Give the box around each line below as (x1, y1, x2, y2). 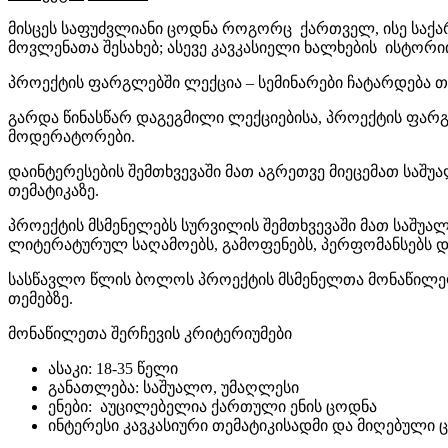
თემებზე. (8, 290, 73, 307)
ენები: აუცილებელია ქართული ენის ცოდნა (48, 398, 377, 415)
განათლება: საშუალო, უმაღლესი (48, 379, 299, 396)
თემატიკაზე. (8, 182, 99, 199)
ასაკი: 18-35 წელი (48, 360, 178, 377)
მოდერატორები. (8, 128, 135, 145)
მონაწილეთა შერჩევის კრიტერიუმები (8, 325, 292, 342)
